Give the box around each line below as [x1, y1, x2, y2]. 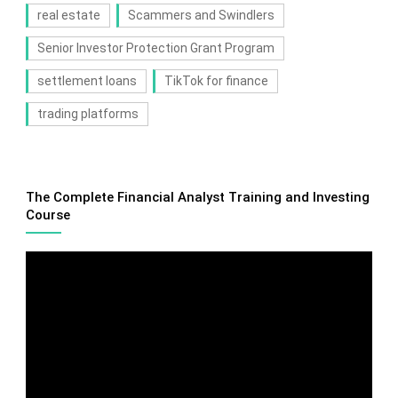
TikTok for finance [163, 74, 268, 89]
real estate [36, 8, 100, 23]
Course [25, 207, 70, 224]
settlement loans [36, 74, 137, 89]
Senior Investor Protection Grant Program [36, 41, 275, 56]
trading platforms [36, 107, 139, 122]
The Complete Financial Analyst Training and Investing [25, 189, 370, 206]
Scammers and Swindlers [127, 8, 275, 23]
